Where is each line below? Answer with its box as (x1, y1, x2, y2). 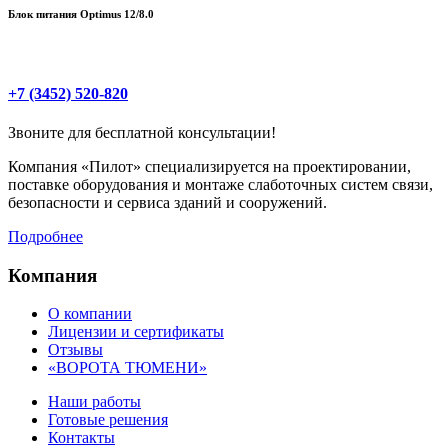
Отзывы (48, 341, 103, 359)
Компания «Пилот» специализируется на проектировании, (8, 157, 411, 175)
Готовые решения (48, 411, 168, 429)
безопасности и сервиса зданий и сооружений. (8, 193, 327, 211)
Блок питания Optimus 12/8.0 (8, 8, 154, 21)
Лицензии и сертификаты (48, 323, 224, 341)
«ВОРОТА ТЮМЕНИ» (48, 359, 207, 377)
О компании (48, 305, 132, 323)
